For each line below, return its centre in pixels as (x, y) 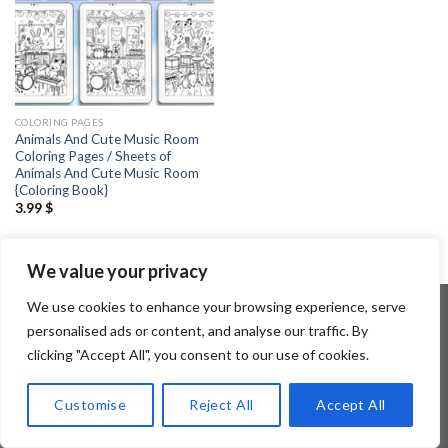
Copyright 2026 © (167, 355)
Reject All (221, 404)
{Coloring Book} (61, 190)
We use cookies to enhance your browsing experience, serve (216, 306)
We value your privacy (117, 271)
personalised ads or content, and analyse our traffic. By (197, 330)
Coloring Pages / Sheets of (92, 156)
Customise (90, 404)
